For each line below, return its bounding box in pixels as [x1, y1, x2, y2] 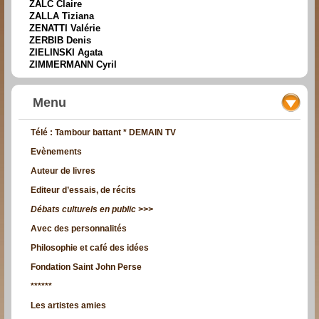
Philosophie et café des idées [31, 243, 149, 253]
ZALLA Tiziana [29, 11, 94, 22]
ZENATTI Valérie [29, 23, 100, 34]
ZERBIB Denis [29, 35, 91, 46]
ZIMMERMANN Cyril [29, 59, 117, 70]
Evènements [31, 147, 82, 157]
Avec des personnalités [31, 224, 127, 234]
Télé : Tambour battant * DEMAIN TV [31, 127, 176, 138]
